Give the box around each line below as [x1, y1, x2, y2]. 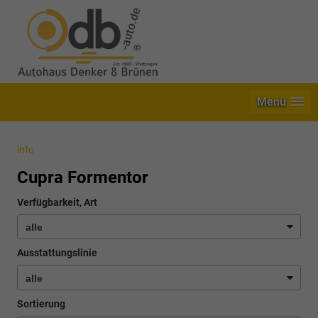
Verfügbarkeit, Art [17, 197, 97, 208]
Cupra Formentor [17, 168, 148, 187]
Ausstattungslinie [17, 247, 97, 259]
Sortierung [17, 297, 65, 309]
